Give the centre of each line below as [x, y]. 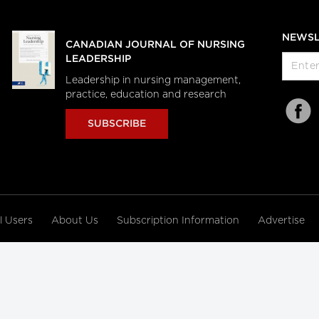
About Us [76, 221]
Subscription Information [178, 221]
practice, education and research [147, 95]
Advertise [283, 221]
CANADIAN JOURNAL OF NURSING [155, 45]
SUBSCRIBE [116, 124]
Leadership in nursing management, [153, 80]
